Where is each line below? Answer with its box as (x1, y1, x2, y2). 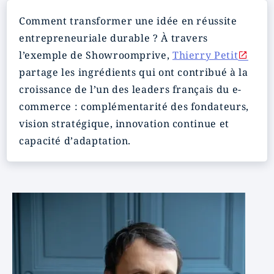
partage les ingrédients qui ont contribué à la (19, 65, 248, 79)
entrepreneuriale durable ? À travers (19, 31, 209, 45)
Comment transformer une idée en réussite (19, 14, 237, 28)
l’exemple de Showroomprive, (19, 48, 172, 62)
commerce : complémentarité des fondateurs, (19, 100, 249, 113)
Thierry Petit (172, 48, 239, 62)
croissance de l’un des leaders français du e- (19, 83, 242, 96)
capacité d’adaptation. (19, 134, 131, 147)
